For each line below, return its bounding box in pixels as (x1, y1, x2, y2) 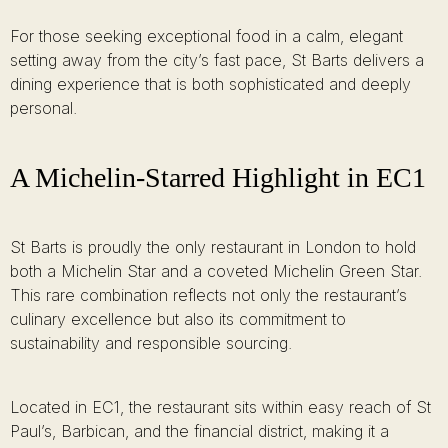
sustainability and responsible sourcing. (10, 333, 292, 353)
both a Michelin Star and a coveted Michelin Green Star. (10, 261, 422, 281)
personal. (10, 98, 77, 118)
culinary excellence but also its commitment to (10, 309, 346, 329)
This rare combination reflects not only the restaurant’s (10, 285, 407, 305)
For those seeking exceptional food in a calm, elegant (10, 26, 403, 46)
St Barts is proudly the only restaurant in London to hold (10, 237, 416, 257)
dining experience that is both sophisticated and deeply (10, 74, 411, 94)
